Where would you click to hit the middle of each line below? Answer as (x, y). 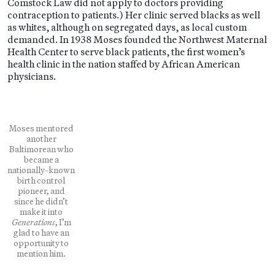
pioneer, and (41, 191)
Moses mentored (41, 128)
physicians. (32, 76)
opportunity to (41, 243)
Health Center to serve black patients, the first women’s (126, 52)
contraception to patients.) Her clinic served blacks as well (134, 15)
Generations (33, 222)
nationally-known (41, 170)
